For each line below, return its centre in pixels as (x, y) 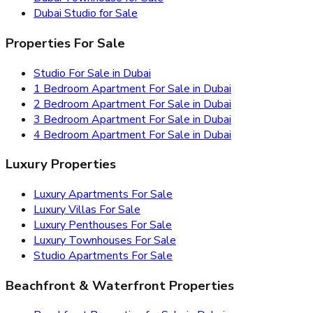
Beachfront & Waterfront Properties (120, 285)
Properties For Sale (65, 43)
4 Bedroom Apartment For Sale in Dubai (132, 134)
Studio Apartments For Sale (103, 255)
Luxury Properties (61, 165)
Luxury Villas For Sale (87, 209)
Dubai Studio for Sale (86, 14)
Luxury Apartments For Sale (103, 194)
